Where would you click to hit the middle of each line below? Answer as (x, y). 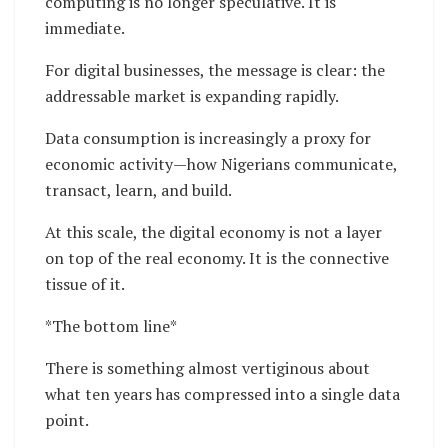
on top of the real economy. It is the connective (217, 258)
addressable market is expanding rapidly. (192, 96)
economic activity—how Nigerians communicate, (221, 164)
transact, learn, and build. (138, 190)
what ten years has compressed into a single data (222, 394)
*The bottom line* (111, 326)
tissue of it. (85, 284)
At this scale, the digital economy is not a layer (213, 232)
